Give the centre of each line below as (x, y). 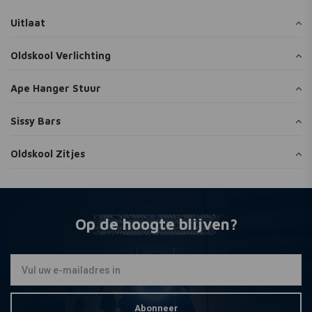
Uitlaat (28, 23)
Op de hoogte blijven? (156, 224)
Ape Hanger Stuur (56, 88)
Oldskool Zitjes (48, 154)
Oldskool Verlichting (61, 55)
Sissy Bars (36, 121)
